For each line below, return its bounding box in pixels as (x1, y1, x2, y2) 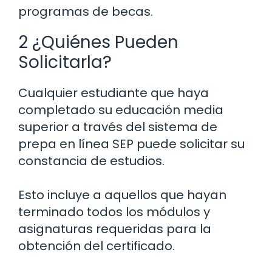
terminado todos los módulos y (18, 203, 210, 221)
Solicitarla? (18, 50, 112, 75)
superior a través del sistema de (18, 118, 217, 136)
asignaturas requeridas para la (18, 220, 211, 238)
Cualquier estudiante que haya (18, 84, 209, 102)
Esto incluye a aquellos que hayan (18, 186, 226, 204)
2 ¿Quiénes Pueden (18, 30, 178, 55)
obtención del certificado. (18, 237, 175, 255)
